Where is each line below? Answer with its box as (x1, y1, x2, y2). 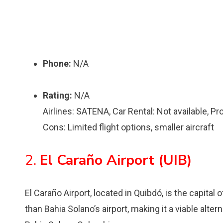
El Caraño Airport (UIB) (40, 151, 192, 170)
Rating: (43, 90, 72, 101)
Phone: (43, 58, 71, 69)
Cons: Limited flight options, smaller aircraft (43, 122, 214, 132)
